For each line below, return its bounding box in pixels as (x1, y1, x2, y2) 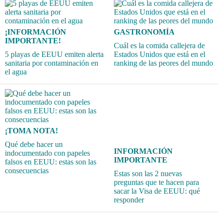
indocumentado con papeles (5, 148, 90, 157)
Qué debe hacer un (5, 140, 63, 148)
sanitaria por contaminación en (5, 58, 98, 67)
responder (114, 196, 144, 204)
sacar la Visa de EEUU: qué (114, 187, 200, 196)
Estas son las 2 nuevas (114, 169, 182, 178)
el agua (5, 67, 27, 76)
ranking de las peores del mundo (114, 58, 213, 67)
